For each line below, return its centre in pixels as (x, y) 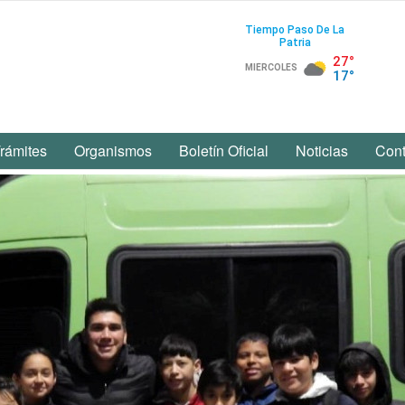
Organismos (113, 151)
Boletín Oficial (224, 151)
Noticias (322, 151)
